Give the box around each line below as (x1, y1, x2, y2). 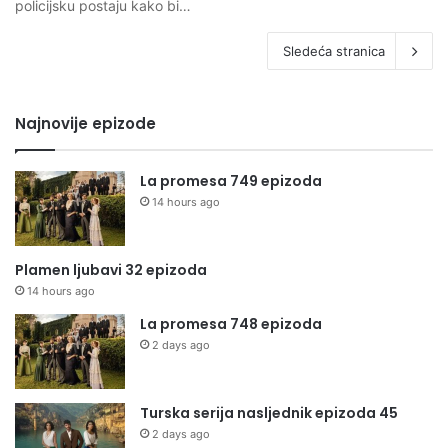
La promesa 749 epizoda (140, 170, 322, 191)
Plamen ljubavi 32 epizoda (15, 259, 207, 280)
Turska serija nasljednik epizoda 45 (140, 402, 398, 423)
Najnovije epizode (15, 112, 156, 134)
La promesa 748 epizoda (140, 313, 322, 334)
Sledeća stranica (283, 42, 385, 59)
